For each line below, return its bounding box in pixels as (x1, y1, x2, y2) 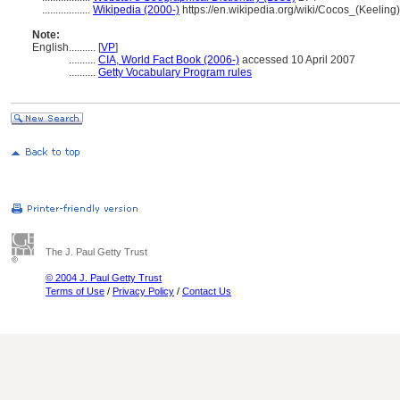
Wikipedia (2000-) (93, 4, 179, 16)
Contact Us (182, 286, 231, 296)
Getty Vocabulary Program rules (98, 66, 252, 79)
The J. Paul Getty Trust (46, 246, 147, 257)
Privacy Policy (112, 286, 174, 296)
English (32, 41, 69, 54)
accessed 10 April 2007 (239, 54, 355, 66)
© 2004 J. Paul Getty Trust (46, 272, 162, 283)
